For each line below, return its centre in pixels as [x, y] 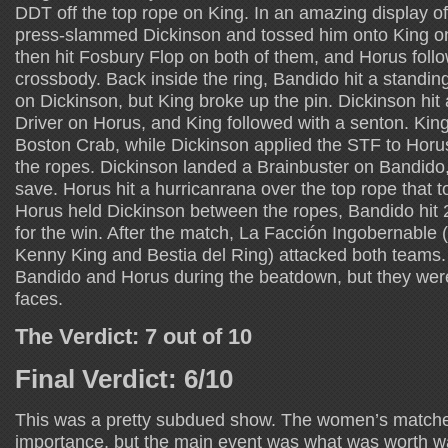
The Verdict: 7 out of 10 [133, 336]
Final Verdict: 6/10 [124, 378]
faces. [39, 298]
